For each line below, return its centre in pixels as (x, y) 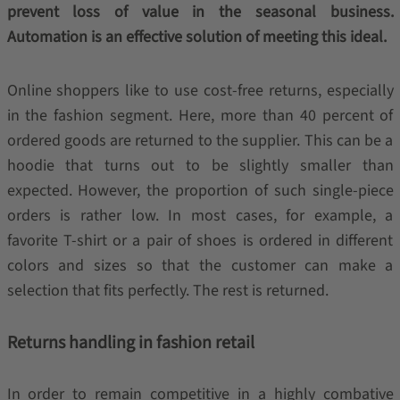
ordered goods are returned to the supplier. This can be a (200, 141)
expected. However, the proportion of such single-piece (200, 191)
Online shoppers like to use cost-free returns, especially (200, 91)
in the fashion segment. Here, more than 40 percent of (200, 116)
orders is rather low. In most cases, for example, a (200, 216)
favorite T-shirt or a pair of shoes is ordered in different (200, 241)
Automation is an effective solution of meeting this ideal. (196, 37)
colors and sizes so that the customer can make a (200, 266)
